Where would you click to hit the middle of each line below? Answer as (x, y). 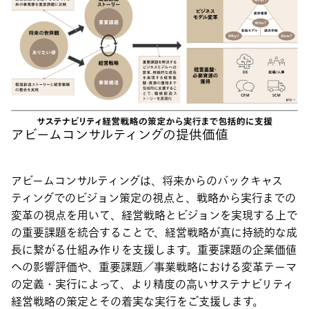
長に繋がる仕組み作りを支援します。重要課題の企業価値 (154, 250)
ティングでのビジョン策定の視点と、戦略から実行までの (153, 198)
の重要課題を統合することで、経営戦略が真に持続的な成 (154, 233)
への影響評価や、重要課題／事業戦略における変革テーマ (154, 267)
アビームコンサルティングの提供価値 (120, 135)
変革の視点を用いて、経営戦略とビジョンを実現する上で (154, 216)
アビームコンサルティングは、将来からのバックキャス (147, 181)
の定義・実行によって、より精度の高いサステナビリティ (152, 285)
